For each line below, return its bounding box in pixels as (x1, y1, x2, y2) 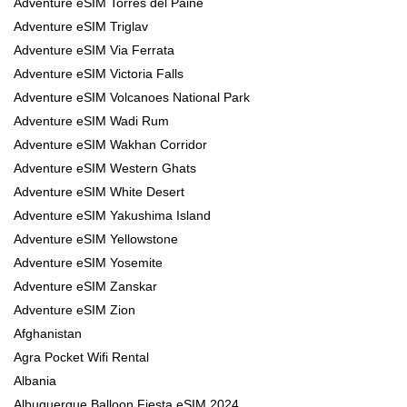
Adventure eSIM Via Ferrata (14, 43, 174, 58)
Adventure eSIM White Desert (14, 184, 184, 200)
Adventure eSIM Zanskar (14, 279, 157, 294)
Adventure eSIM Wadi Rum (14, 114, 169, 129)
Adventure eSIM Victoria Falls (14, 66, 184, 82)
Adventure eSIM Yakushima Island (14, 208, 211, 223)
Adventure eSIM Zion (14, 303, 135, 318)
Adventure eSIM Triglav (14, 19, 148, 35)
